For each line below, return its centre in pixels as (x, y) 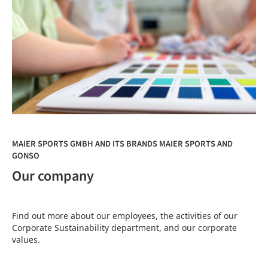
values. (26, 240)
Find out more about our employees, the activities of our (125, 216)
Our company (53, 176)
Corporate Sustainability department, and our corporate (124, 228)
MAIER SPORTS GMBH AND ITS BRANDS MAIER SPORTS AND (122, 144)
